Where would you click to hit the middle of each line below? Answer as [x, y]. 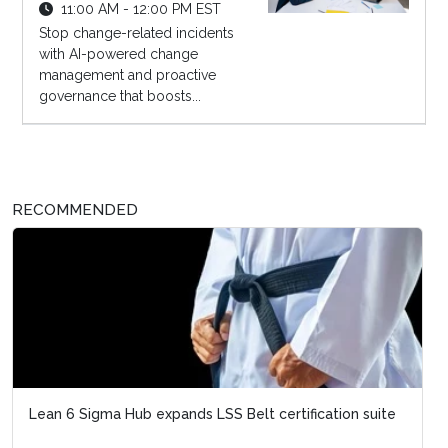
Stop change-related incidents [136, 32]
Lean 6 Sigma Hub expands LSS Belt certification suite [212, 413]
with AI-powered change [118, 53]
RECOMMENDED [75, 209]
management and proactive [127, 74]
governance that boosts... [119, 95]
